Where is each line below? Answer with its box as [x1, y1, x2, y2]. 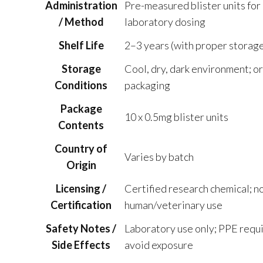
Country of [55, 142, 107, 155]
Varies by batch [124, 150, 194, 163]
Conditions [55, 79, 107, 92]
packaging [124, 79, 170, 92]
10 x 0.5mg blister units [124, 110, 228, 123]
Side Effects [52, 238, 110, 251]
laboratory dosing [124, 15, 205, 28]
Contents [58, 119, 104, 131]
